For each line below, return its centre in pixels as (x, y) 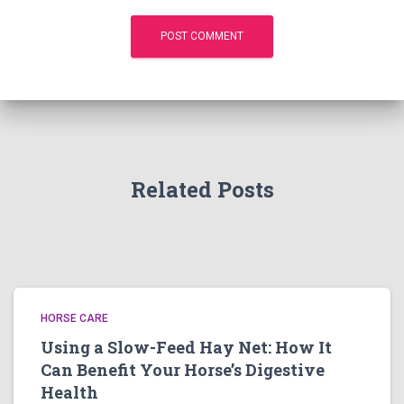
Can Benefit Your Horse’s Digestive (183, 370)
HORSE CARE (74, 318)
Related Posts (202, 189)
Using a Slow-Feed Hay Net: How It (186, 347)
